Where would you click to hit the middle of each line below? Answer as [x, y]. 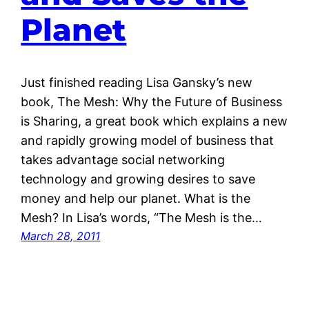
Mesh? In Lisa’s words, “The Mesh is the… [142, 217]
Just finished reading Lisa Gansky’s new [137, 82]
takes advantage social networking [123, 159]
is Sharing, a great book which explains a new [154, 121]
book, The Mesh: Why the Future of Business [152, 101]
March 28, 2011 [61, 236]
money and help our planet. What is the [136, 198]
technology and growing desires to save [138, 179]
